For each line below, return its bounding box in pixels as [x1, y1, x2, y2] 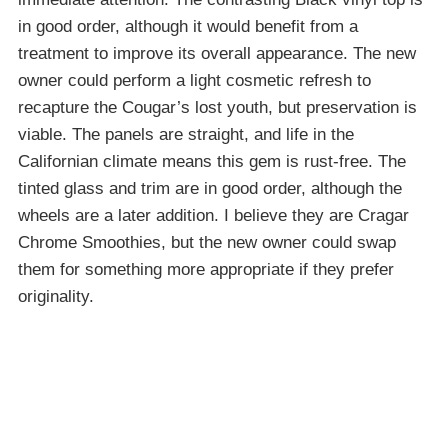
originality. [18, 286, 94, 306]
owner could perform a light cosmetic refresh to [18, 70, 371, 90]
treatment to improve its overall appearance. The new [18, 43, 416, 63]
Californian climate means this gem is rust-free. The [18, 151, 406, 171]
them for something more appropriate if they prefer [18, 259, 394, 279]
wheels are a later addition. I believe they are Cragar [18, 205, 409, 225]
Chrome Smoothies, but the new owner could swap [18, 232, 396, 252]
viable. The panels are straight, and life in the [18, 124, 354, 144]
